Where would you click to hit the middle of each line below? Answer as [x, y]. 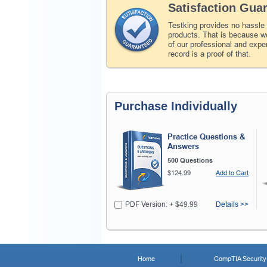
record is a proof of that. [209, 54]
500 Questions [190, 160]
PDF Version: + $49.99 [162, 204]
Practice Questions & [206, 136]
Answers [183, 146]
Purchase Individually [176, 106]
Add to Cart [232, 173]
